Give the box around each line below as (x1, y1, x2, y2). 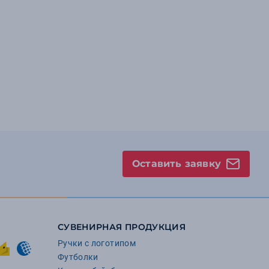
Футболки (58, 252, 98, 262)
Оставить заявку (131, 158, 221, 169)
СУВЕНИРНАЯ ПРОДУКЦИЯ (58, 222, 186, 232)
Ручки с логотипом (58, 238, 136, 248)
